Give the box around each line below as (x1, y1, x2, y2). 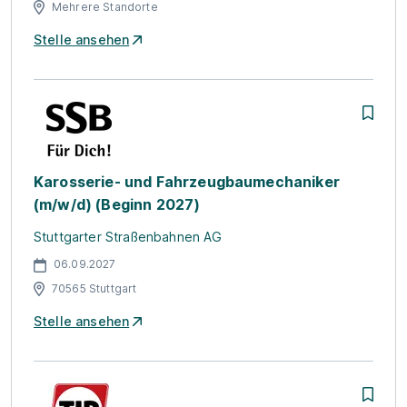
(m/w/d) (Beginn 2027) (34, 195, 201, 213)
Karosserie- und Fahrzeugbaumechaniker (34, 173, 340, 191)
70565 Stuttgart (52, 282, 137, 295)
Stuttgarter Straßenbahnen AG (34, 229, 223, 244)
